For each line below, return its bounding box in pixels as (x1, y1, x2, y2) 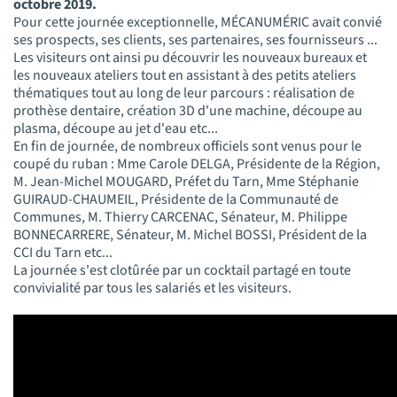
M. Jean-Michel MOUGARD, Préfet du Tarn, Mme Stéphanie (13, 171, 359, 191)
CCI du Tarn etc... (13, 242, 115, 262)
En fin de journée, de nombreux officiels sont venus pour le (13, 136, 362, 156)
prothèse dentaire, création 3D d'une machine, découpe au (13, 100, 362, 121)
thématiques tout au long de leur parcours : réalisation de (13, 82, 354, 103)
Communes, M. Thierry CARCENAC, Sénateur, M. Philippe (13, 206, 347, 227)
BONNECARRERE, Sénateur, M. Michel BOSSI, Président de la (13, 224, 367, 245)
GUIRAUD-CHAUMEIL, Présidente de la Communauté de (13, 189, 339, 209)
